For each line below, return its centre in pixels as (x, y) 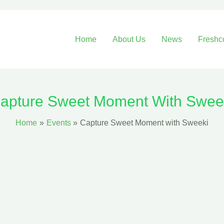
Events (58, 123)
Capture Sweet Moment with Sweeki (144, 123)
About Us (129, 39)
